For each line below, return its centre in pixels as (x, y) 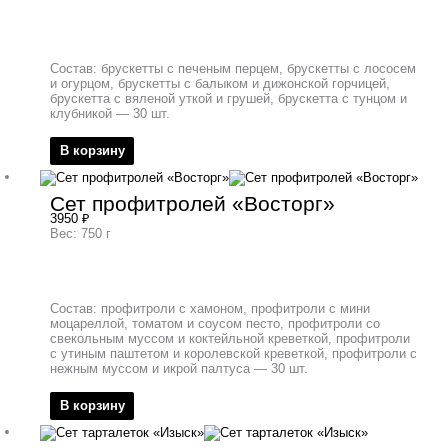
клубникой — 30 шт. (110, 114)
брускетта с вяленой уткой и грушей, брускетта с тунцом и (228, 99)
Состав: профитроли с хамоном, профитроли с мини (210, 308)
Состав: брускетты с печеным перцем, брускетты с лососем (233, 69)
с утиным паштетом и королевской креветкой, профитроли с (233, 353)
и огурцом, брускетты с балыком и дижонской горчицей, (220, 84)
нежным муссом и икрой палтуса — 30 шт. (179, 368)
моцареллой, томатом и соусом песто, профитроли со (215, 323)
